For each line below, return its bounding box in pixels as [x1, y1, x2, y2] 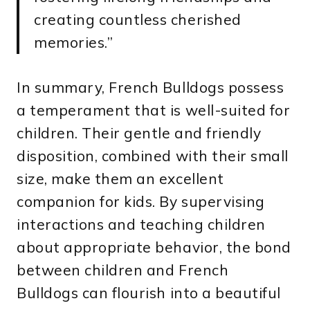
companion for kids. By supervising [17, 192, 265, 210]
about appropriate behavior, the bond [17, 237, 291, 256]
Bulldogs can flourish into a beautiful [17, 283, 281, 302]
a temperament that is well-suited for [17, 100, 291, 119]
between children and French [17, 260, 229, 279]
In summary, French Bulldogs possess [17, 77, 284, 96]
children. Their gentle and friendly [17, 123, 262, 142]
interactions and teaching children [17, 215, 266, 233]
